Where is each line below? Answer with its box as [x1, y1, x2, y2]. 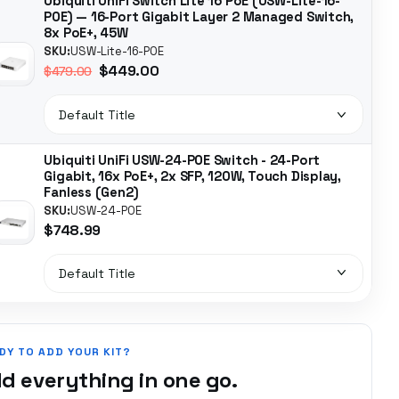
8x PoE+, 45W [44, 25, 128, 42]
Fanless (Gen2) [44, 183, 139, 200]
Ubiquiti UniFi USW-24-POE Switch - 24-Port [44, 151, 321, 168]
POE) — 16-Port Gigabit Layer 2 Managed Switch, [44, 9, 354, 26]
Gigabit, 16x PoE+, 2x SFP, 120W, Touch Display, [44, 167, 342, 184]
